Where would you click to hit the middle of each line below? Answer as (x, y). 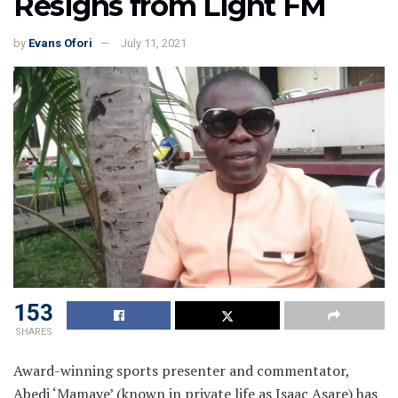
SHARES (33, 331)
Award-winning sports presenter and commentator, (181, 370)
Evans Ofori (60, 44)
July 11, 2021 (154, 44)
